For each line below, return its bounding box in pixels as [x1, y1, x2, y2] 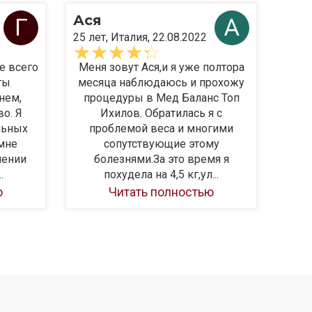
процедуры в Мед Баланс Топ [83, 91, 240, 104]
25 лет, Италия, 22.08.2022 [73, 30, 207, 44]
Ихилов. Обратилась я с [100, 106, 222, 120]
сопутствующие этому [103, 136, 219, 150]
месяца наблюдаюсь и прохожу [78, 75, 244, 89]
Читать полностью [109, 184, 214, 199]
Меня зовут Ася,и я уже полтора [78, 60, 244, 74]
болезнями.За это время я [93, 152, 229, 166]
